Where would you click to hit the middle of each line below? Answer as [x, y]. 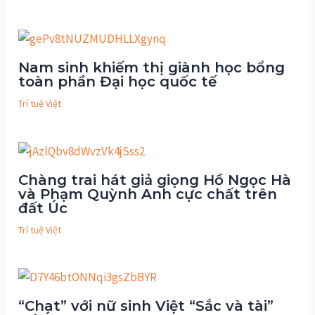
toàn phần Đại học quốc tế [118, 82]
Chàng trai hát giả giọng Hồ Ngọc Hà [155, 180]
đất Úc [43, 208]
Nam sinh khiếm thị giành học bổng [152, 68]
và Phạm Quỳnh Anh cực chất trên [148, 194]
